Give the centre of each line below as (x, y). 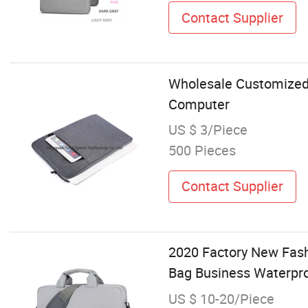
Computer (199, 104)
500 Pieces (202, 150)
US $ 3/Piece (208, 129)
